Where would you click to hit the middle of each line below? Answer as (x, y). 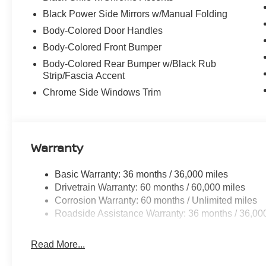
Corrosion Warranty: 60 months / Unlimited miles (156, 201)
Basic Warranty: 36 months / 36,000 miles (142, 175)
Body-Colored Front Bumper (102, 47)
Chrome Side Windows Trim (102, 93)
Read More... (58, 245)
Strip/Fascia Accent (84, 76)
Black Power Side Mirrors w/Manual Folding (135, 14)
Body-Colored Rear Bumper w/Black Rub (130, 64)
